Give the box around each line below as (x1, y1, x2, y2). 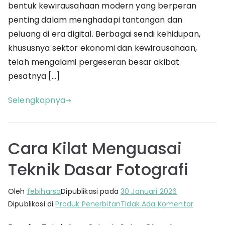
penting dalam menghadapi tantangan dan (8, 14, 183, 26)
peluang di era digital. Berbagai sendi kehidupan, (8, 28, 200, 40)
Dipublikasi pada (61, 186, 121, 197)
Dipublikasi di (8, 199, 56, 209)
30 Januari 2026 (121, 186, 177, 197)
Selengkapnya (8, 94, 65, 106)
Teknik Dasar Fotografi (8, 158, 189, 181)
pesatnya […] (8, 70, 60, 82)
